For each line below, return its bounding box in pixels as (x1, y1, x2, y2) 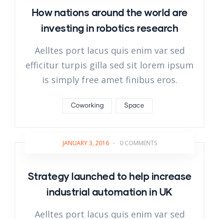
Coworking (71, 103, 104, 109)
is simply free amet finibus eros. (42, 74, 177, 86)
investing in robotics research (41, 22, 178, 34)
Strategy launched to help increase (27, 170, 192, 182)
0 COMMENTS (119, 139, 157, 148)
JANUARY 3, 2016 (62, 139, 109, 148)
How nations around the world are (31, 6, 188, 19)
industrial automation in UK (46, 186, 173, 198)
